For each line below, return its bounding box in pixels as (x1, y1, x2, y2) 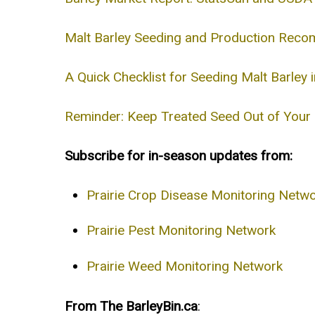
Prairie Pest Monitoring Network (86, 222, 276, 239)
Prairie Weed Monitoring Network (86, 257, 283, 274)
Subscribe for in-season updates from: (65, 148, 292, 165)
